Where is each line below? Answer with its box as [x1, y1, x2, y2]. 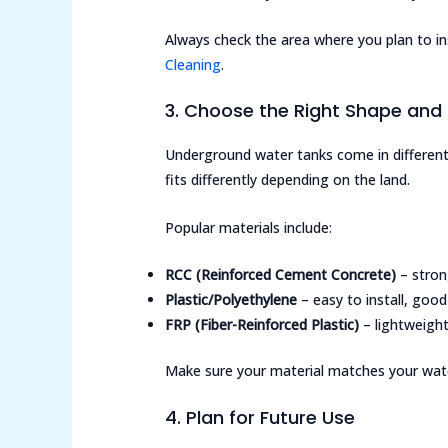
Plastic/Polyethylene [165, 290, 298, 310]
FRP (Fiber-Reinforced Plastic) [165, 315, 360, 335]
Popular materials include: [165, 217, 333, 237]
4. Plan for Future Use [165, 404, 356, 430]
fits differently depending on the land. [165, 170, 411, 190]
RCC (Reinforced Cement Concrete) [165, 265, 397, 285]
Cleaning [165, 55, 222, 75]
